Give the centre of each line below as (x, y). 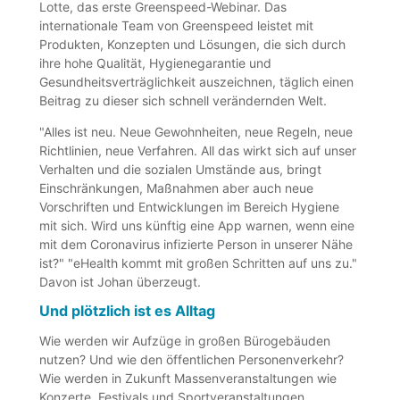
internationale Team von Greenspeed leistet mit (177, 25)
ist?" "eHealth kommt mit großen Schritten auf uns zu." (199, 262)
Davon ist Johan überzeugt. (121, 281)
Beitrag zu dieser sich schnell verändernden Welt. (183, 100)
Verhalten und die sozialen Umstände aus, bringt (181, 169)
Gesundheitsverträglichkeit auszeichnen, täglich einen (197, 81)
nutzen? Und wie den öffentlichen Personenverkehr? (192, 359)
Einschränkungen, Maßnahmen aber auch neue (177, 187)
